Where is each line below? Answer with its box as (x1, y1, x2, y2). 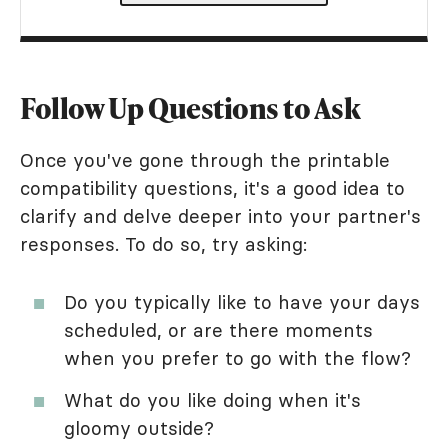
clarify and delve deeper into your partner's (20, 204, 421, 229)
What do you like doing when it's (64, 388, 361, 413)
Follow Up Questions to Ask (20, 89, 360, 128)
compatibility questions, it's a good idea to (20, 176, 405, 201)
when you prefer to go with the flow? (64, 346, 411, 371)
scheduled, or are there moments (64, 318, 373, 343)
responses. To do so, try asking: (20, 232, 307, 257)
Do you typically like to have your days (64, 290, 420, 315)
